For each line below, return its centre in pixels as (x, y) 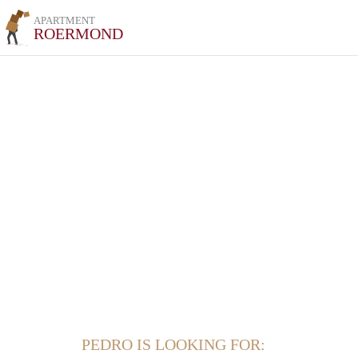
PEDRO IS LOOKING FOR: (173, 344)
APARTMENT (65, 20)
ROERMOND (79, 34)
